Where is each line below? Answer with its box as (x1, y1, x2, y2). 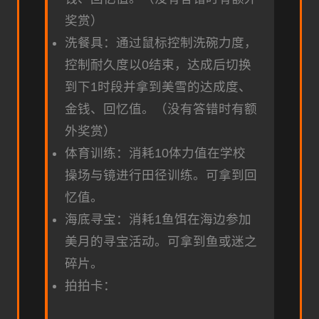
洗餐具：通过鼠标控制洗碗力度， (65, 36, 257, 51)
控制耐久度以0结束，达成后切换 (65, 58, 251, 73)
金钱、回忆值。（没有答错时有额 (65, 102, 257, 117)
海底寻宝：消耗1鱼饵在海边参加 (65, 212, 251, 227)
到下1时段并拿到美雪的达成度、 (65, 80, 251, 95)
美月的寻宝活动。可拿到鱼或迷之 (65, 234, 257, 249)
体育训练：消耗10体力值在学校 (65, 146, 246, 161)
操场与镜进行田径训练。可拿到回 (65, 168, 257, 183)
